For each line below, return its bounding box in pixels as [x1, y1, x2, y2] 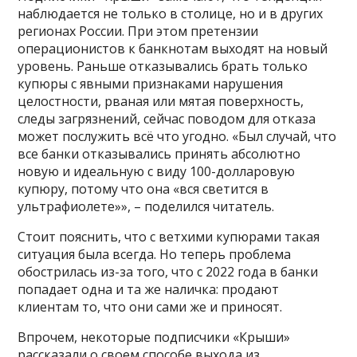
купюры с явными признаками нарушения [18, 74, 284, 92]
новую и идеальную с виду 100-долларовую [18, 162, 296, 180]
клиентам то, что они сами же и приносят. [18, 297, 283, 316]
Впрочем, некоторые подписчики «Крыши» [18, 328, 291, 346]
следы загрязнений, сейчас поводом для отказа [18, 109, 316, 127]
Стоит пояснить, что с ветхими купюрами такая [18, 227, 320, 245]
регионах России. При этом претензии [18, 22, 259, 40]
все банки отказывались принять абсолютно [18, 144, 301, 163]
